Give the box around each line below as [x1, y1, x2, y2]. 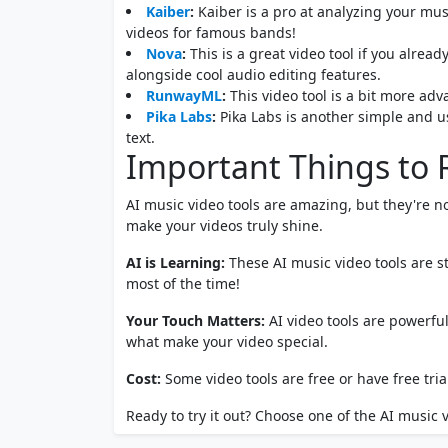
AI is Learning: [126, 253, 229, 273]
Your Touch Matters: [126, 311, 265, 331]
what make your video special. [126, 332, 328, 352]
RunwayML [146, 86, 222, 106]
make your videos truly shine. [126, 216, 323, 236]
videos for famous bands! [126, 23, 296, 43]
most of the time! [126, 274, 240, 294]
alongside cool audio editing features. [126, 65, 381, 85]
